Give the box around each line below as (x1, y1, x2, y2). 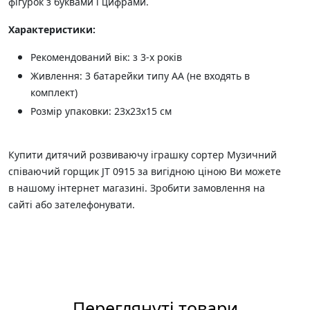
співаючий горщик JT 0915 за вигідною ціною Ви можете (8, 165, 281, 178)
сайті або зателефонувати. (8, 198, 138, 211)
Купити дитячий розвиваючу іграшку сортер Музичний (8, 148, 277, 161)
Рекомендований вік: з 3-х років (30, 51, 182, 64)
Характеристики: (8, 23, 95, 36)
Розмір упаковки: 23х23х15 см (30, 104, 172, 118)
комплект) (30, 86, 77, 99)
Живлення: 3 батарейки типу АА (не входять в (30, 69, 250, 82)
